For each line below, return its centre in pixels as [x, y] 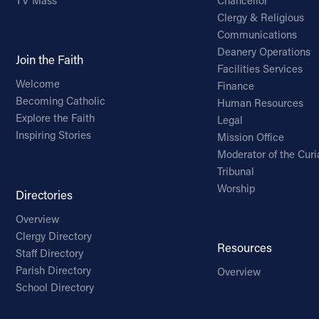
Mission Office [251, 137]
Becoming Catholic [60, 101]
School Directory [54, 288]
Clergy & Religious [261, 17]
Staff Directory [49, 253]
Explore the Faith [55, 118]
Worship [236, 188]
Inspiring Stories [53, 135]
